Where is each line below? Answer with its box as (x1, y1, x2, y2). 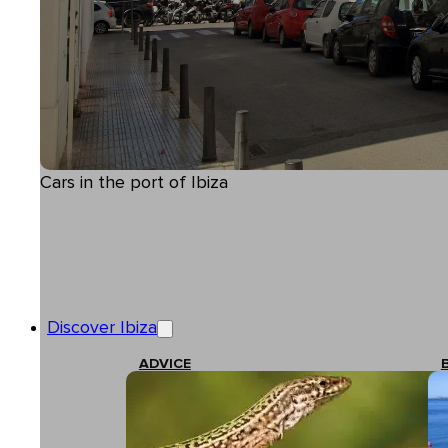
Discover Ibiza (46, 318, 157, 337)
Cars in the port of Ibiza (40, 173, 228, 192)
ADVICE (138, 357, 191, 372)
